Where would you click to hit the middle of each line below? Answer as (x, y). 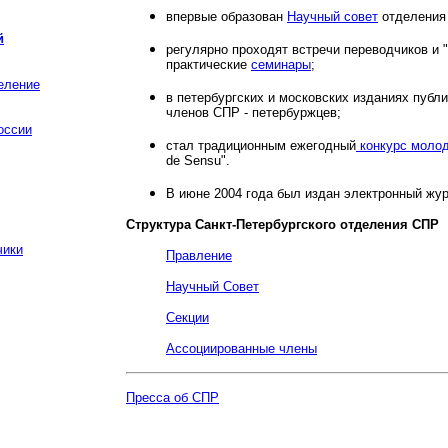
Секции (187, 317)
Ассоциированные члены (241, 348)
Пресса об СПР (172, 397)
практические (208, 64)
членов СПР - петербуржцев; (253, 112)
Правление (199, 255)
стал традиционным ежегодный (261, 145)
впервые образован (226, 16)
